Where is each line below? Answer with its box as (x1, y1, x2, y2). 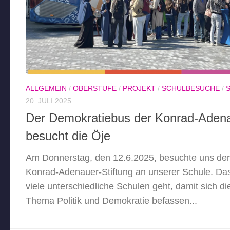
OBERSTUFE (73, 84, 117, 93)
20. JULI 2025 (26, 97, 71, 105)
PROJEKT (123, 84, 156, 93)
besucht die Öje (26, 129, 110, 143)
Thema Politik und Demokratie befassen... (26, 195, 197, 206)
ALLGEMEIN (26, 84, 67, 93)
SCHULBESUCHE (162, 84, 220, 93)
